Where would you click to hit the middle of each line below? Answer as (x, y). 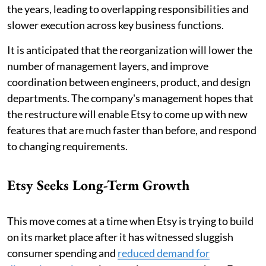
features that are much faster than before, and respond (132, 130)
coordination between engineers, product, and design (129, 82)
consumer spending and (62, 253)
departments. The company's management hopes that (130, 98)
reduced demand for (164, 253)
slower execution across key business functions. (115, 25)
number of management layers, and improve (108, 66)
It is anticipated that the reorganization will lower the (130, 50)
